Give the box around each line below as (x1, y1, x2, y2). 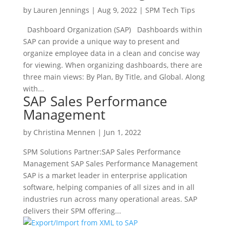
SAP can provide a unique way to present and (23, 36, 180, 46)
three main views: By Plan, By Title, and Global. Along (23, 72, 205, 82)
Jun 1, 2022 (103, 127, 141, 137)
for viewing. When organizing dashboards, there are (23, 60, 202, 70)
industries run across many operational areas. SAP (23, 194, 197, 204)
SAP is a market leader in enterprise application (23, 170, 187, 180)
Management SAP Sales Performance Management (23, 159, 198, 168)
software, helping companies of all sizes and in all (23, 182, 195, 192)
